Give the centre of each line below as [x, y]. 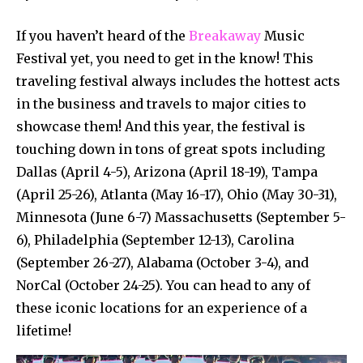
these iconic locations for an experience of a [162, 307]
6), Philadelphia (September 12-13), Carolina [155, 239]
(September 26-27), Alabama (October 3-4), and [162, 262]
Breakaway [225, 35]
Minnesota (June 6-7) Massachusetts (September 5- [181, 217]
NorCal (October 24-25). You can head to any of [163, 285]
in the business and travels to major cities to [161, 103]
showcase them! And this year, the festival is [161, 126]
